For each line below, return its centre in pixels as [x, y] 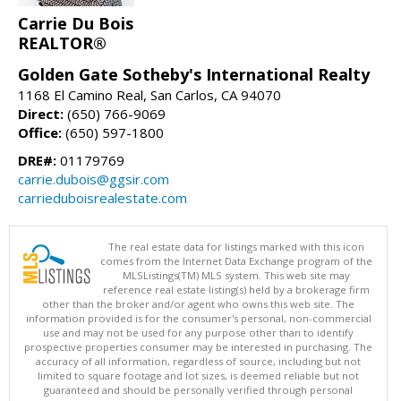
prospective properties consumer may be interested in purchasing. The [198, 347]
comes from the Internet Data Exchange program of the [236, 261]
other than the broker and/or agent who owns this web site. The [198, 304]
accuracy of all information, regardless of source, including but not [198, 362]
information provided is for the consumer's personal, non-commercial [198, 319]
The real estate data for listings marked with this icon [236, 247]
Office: [40, 133]
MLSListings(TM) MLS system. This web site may [236, 276]
